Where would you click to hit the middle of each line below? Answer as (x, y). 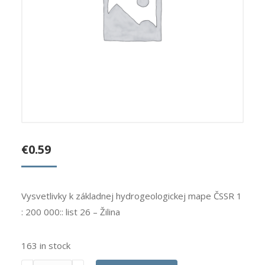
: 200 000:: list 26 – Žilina (70, 212)
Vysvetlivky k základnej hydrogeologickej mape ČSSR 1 (131, 196)
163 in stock (46, 246)
